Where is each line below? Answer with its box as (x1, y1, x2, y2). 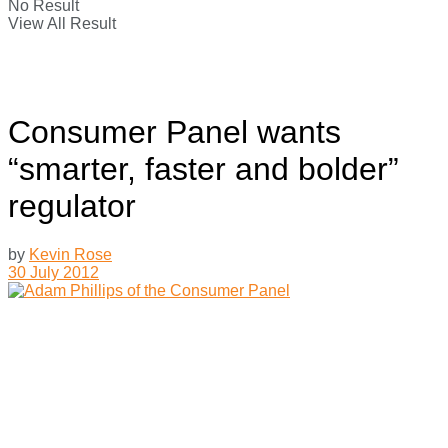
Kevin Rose (29, 246, 112, 264)
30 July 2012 (8, 264, 99, 282)
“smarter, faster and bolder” (8, 150, 399, 187)
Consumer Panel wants (8, 113, 341, 150)
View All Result (8, 14, 116, 32)
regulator (8, 187, 136, 224)
